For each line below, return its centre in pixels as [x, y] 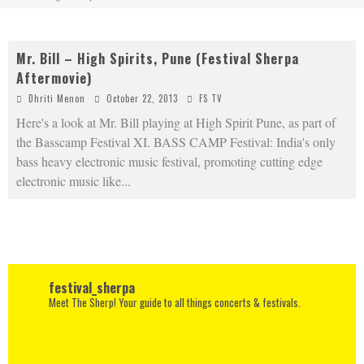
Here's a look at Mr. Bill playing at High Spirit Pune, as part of [176, 122]
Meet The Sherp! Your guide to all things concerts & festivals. [175, 302]
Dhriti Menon [57, 98]
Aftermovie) [54, 78]
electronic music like [69, 181]
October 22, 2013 [142, 98]
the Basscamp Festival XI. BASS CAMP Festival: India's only [176, 142]
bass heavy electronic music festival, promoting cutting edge [169, 161]
